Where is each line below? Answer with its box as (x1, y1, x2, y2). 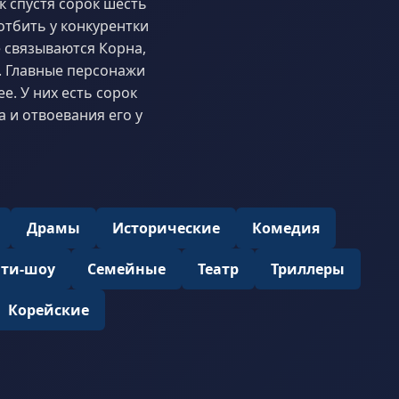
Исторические (112, 218, 220, 238)
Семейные (86, 259, 166, 279)
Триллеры (270, 259, 345, 279)
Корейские (7, 300, 89, 320)
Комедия (252, 218, 320, 238)
